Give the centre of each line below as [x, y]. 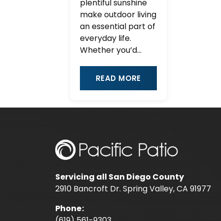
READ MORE [118, 78]
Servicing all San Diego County [120, 177]
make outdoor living [118, 15]
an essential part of [118, 26]
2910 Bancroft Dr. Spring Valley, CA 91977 [133, 188]
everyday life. [106, 38]
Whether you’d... [111, 50]
